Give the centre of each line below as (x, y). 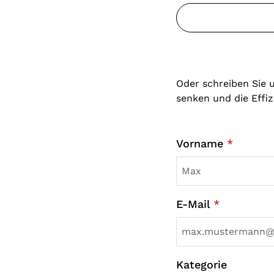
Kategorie (202, 265)
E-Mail (195, 204)
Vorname (202, 144)
